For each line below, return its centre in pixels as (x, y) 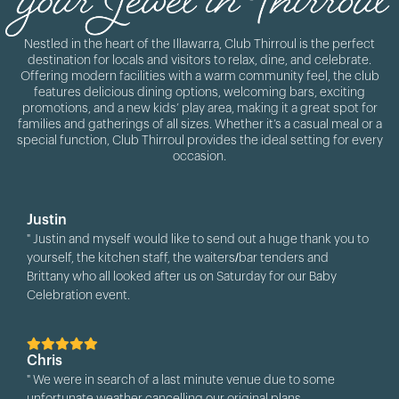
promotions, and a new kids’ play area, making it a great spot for (199, 109)
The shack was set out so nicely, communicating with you (187, 333)
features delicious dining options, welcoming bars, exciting (199, 93)
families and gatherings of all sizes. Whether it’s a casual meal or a (199, 125)
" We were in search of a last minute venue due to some (181, 380)
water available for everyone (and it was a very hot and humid (197, 370)
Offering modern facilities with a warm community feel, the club (199, 77)
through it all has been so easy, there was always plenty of (187, 352)
